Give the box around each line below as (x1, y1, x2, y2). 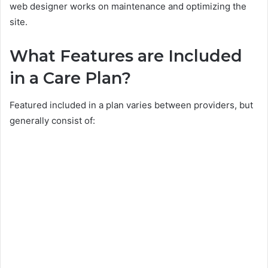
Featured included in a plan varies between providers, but (10, 99, 253, 111)
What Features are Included (10, 46, 242, 66)
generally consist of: (10, 114, 95, 126)
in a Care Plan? (10, 68, 131, 89)
